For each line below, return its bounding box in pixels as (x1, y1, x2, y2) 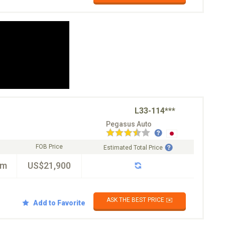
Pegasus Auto (106, 120, 152, 128)
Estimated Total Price (103, 144, 163, 151)
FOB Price (36, 143, 63, 150)
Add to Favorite (33, 198, 85, 207)
